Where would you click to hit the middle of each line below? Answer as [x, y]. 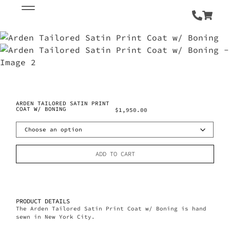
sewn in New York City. [56, 217]
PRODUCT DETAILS [43, 201]
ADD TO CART [115, 154]
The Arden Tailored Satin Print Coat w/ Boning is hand [111, 209]
